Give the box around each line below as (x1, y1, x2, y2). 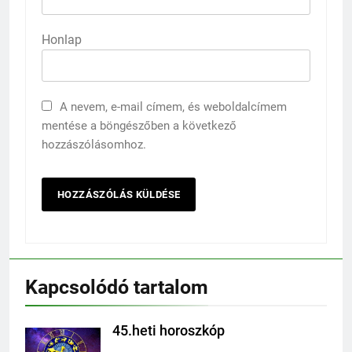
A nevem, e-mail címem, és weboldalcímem (60, 100, 287, 115)
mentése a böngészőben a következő (42, 119, 236, 134)
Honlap (42, 32, 82, 48)
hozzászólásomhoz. (42, 137, 146, 152)
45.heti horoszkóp (112, 323, 225, 339)
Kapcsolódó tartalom (25, 276, 208, 299)
